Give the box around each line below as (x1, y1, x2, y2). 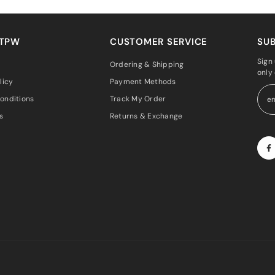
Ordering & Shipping (110, 59, 184, 69)
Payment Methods (110, 76, 176, 87)
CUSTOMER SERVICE (110, 35, 207, 48)
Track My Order (110, 93, 166, 104)
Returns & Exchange (110, 110, 183, 121)
